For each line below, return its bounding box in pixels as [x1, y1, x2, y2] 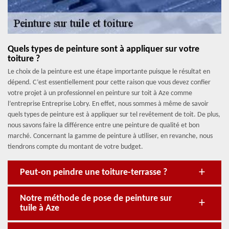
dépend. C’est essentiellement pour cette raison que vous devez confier [8, 79, 211, 86]
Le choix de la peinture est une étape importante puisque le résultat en [8, 68, 210, 76]
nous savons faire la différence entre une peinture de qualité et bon [8, 122, 199, 129]
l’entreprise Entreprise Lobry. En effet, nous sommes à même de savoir [8, 100, 209, 108]
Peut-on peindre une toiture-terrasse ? [20, 168, 167, 177]
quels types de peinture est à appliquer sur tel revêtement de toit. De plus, [8, 111, 220, 119]
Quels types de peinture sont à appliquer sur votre [8, 44, 199, 54]
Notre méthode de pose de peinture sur [20, 194, 172, 203]
